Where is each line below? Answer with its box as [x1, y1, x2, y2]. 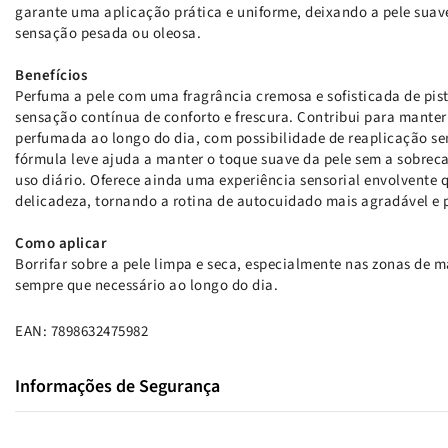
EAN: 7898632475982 [15, 320, 148, 342]
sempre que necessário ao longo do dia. [15, 274, 278, 296]
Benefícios [15, 64, 87, 86]
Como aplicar [15, 232, 107, 254]
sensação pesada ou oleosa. [15, 22, 201, 44]
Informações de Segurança [15, 373, 220, 399]
